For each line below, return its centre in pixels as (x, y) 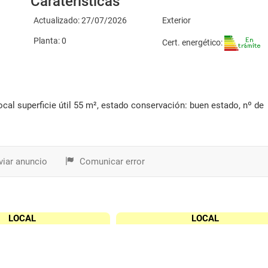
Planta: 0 (50, 41)
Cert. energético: (194, 42)
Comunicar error (111, 162)
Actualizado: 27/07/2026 (80, 20)
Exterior (177, 20)
